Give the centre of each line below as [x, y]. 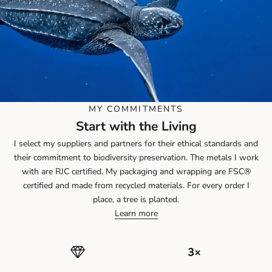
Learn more [136, 213]
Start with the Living [136, 126]
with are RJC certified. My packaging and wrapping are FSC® [136, 171]
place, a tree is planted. [136, 199]
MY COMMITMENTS [136, 109]
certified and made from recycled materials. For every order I [136, 185]
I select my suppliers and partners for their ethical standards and [136, 143]
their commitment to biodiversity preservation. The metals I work [136, 157]
